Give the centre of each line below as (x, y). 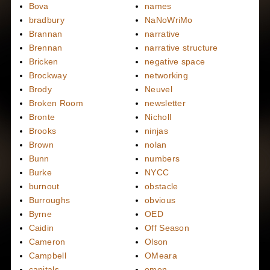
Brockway (48, 75)
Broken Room (56, 103)
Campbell (47, 256)
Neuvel (159, 89)
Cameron (47, 242)
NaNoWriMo (169, 20)
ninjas (156, 131)
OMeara (161, 256)
